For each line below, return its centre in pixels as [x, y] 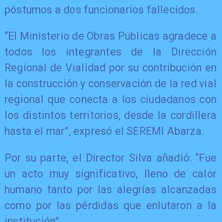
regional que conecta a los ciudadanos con [111, 100]
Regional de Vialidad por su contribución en [111, 68]
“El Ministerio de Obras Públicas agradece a [111, 36]
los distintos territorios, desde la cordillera [111, 115]
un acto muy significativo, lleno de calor [111, 173]
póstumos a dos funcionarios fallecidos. [101, 9]
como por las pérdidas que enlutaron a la [111, 205]
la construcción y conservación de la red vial [111, 84]
